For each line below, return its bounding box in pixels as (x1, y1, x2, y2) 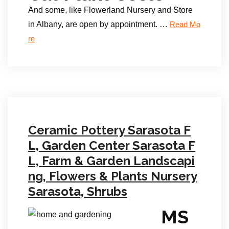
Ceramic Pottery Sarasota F (28, 123, 191, 138)
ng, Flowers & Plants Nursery (28, 169, 197, 184)
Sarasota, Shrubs (28, 184, 127, 199)
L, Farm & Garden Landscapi (28, 153, 195, 168)
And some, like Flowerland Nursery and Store (28, 6, 193, 14)
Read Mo (170, 20, 200, 29)
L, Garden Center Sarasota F (28, 138, 195, 153)
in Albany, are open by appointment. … (28, 20, 170, 29)
